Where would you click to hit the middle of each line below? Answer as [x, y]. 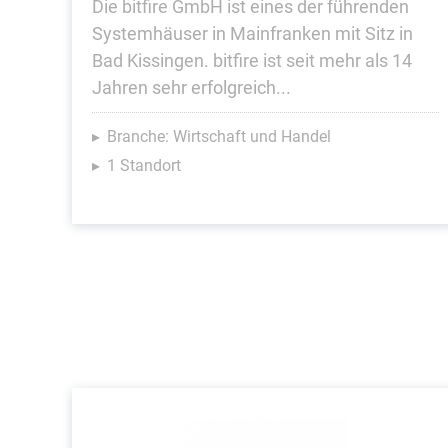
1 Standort [144, 165]
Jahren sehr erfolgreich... [191, 87]
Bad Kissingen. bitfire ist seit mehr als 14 [252, 60]
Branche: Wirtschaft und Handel [219, 136]
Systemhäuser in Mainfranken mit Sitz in [252, 33]
